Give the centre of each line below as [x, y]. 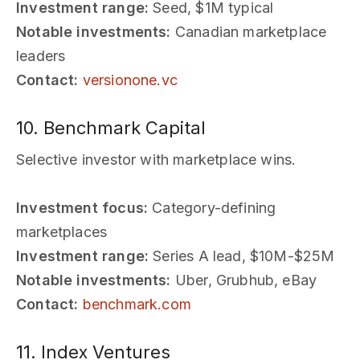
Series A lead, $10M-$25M [242, 256]
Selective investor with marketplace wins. [156, 159]
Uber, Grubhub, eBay [244, 280]
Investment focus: [82, 207]
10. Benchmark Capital [111, 127]
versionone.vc [130, 80]
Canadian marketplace [249, 31]
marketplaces [62, 231]
